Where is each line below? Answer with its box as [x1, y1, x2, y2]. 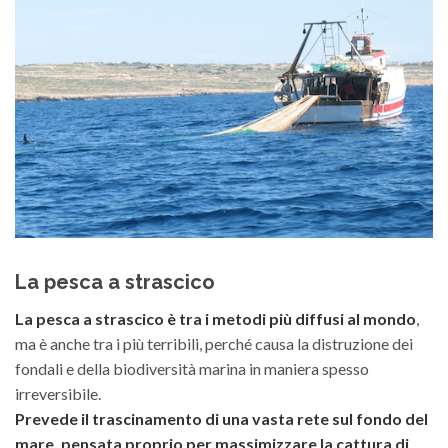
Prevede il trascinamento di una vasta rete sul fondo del [15, 409, 428, 429]
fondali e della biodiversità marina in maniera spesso [15, 359, 369, 379]
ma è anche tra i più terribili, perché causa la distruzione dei [15, 334, 413, 354]
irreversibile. [15, 384, 101, 404]
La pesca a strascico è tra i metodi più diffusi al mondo [15, 309, 416, 329]
